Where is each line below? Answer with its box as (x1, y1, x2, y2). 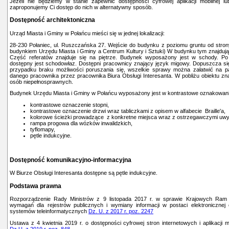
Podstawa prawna (10, 182, 61, 190)
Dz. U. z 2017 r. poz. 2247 (88, 208, 153, 215)
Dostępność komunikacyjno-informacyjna (10, 156, 131, 164)
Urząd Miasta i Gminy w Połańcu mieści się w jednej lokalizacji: (10, 30, 165, 36)
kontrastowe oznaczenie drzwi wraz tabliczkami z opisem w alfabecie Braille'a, (30, 107, 225, 114)
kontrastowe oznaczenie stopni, (30, 101, 109, 108)
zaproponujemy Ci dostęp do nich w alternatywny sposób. (10, 4, 153, 10)
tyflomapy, (30, 126, 55, 132)
